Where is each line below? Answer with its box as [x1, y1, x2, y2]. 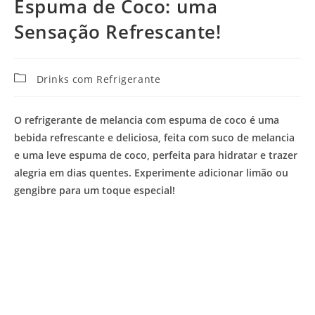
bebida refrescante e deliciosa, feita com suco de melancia [14, 130, 295, 144]
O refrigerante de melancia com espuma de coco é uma [14, 112, 279, 127]
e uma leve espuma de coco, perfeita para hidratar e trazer [14, 148, 297, 162]
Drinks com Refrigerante [36, 72, 161, 86]
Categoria [13, 69, 63, 83]
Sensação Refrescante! [14, 18, 221, 44]
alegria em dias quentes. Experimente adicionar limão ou [14, 165, 288, 179]
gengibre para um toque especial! [14, 183, 175, 197]
